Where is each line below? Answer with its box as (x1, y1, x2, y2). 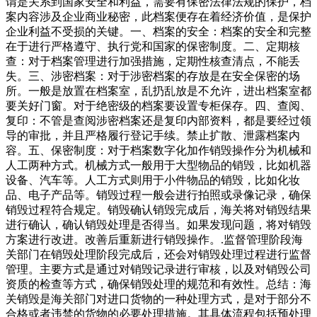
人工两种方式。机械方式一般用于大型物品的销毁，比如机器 (6, 159, 311, 172)
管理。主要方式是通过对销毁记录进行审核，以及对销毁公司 (6, 263, 311, 276)
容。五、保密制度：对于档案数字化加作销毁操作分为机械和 (6, 144, 311, 157)
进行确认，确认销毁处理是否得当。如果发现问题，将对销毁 (6, 219, 311, 231)
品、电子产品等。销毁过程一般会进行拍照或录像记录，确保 (6, 189, 311, 202)
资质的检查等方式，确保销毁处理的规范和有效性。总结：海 (6, 278, 311, 291)
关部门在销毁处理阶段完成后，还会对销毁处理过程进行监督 (6, 248, 311, 261)
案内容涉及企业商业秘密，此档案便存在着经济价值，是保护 (6, 11, 311, 23)
